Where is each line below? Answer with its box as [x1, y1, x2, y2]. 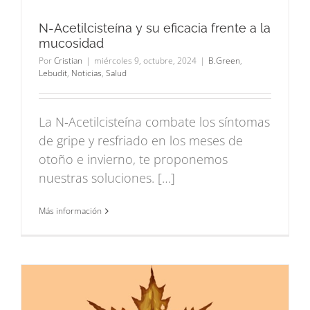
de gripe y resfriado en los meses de [39, 132, 243, 149]
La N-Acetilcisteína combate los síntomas [39, 113, 270, 131]
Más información [39, 205, 102, 217]
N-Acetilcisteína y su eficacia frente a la [39, 21, 271, 36]
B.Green [208, 55, 240, 67]
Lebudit [39, 67, 67, 80]
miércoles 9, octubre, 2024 [94, 55, 197, 67]
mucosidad [39, 36, 104, 51]
